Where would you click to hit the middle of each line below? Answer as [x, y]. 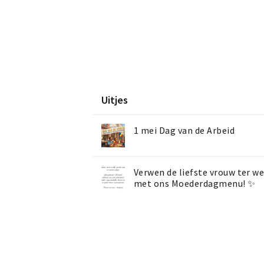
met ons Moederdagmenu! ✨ [195, 184]
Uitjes [115, 100]
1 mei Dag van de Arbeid [184, 131]
